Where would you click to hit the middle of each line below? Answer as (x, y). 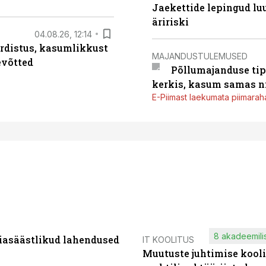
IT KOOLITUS (168, 240)
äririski (170, 22)
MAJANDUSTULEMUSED (200, 56)
